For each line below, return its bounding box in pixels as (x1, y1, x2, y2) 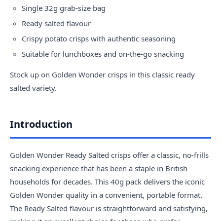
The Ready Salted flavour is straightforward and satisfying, (10, 203, 208, 213)
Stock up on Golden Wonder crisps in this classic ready (10, 70, 195, 79)
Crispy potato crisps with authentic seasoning (22, 34, 176, 43)
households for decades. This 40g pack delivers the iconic (10, 177, 205, 186)
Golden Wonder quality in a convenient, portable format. (10, 190, 202, 200)
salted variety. (10, 83, 57, 93)
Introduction (10, 117, 73, 131)
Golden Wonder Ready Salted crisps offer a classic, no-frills (10, 150, 209, 160)
